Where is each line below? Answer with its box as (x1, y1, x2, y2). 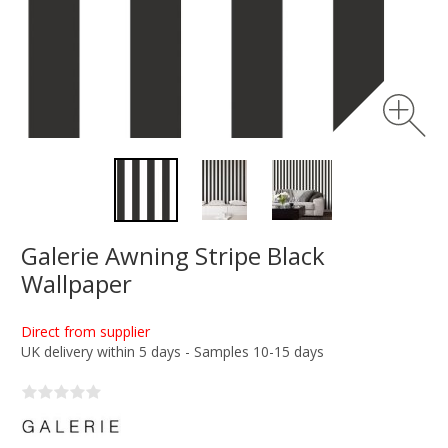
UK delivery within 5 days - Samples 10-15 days (21, 342, 324, 361)
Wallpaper (21, 267, 132, 300)
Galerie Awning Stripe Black (21, 239, 325, 272)
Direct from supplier (21, 322, 150, 341)
